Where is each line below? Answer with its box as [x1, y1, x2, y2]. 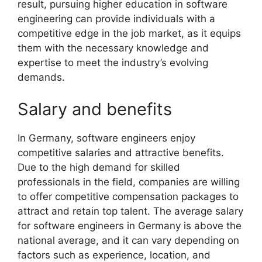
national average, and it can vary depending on [18, 235, 239, 247]
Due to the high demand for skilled [18, 161, 180, 174]
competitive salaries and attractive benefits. [18, 147, 224, 159]
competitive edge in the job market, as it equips [18, 27, 241, 39]
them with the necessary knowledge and [18, 42, 209, 54]
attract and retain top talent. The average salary [18, 205, 243, 218]
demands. [18, 71, 65, 83]
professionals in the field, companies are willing [18, 176, 240, 188]
